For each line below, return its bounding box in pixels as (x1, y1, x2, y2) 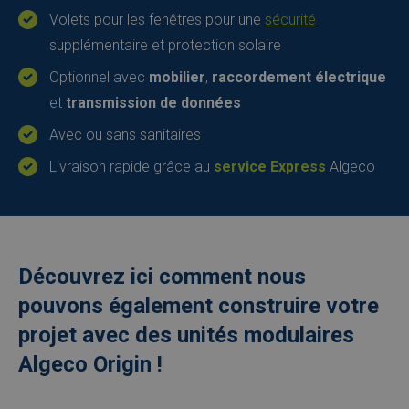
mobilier (149, 68, 205, 86)
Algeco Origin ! (18, 351, 163, 377)
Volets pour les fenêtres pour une (49, 11, 265, 28)
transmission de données (66, 94, 241, 111)
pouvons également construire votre (18, 293, 379, 319)
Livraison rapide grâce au (49, 158, 214, 175)
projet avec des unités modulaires (18, 322, 354, 348)
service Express (214, 158, 326, 175)
